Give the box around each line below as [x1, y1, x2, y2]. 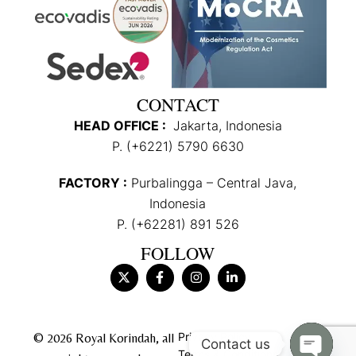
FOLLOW [141, 240, 215, 265]
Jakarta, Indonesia [168, 117, 282, 133]
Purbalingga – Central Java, [127, 174, 297, 191]
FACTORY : [59, 174, 128, 191]
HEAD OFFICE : [73, 117, 169, 133]
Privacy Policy [177, 329, 251, 343]
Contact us [201, 335, 270, 352]
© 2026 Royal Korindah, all [33, 330, 174, 346]
